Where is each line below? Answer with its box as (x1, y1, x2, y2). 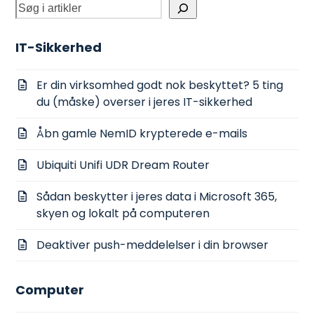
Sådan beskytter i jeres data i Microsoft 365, (36, 188, 278, 205)
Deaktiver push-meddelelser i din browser (36, 236, 269, 253)
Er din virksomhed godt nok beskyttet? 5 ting (36, 76, 284, 93)
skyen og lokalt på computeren (36, 205, 210, 221)
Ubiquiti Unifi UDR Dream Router (36, 156, 210, 173)
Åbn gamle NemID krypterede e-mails (36, 125, 248, 142)
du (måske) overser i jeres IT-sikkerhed (36, 93, 253, 110)
